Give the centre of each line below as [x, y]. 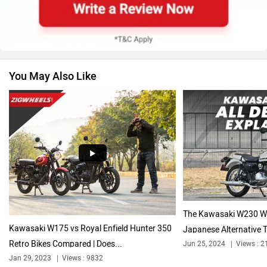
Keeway [198, 252]
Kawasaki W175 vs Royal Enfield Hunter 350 [90, 222]
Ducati [198, 168]
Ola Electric [69, 252]
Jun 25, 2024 [204, 238]
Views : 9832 [83, 252]
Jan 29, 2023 [30, 252]
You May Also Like [53, 70]
